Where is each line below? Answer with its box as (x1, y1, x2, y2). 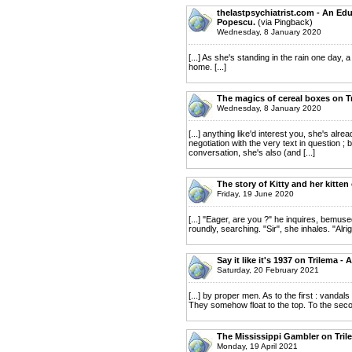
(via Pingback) (255, 16, 313, 27)
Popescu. (217, 16, 255, 27)
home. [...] (189, 61, 226, 71)
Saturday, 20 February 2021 (217, 265, 319, 274)
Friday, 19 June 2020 (217, 189, 294, 198)
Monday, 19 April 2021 (217, 341, 298, 350)
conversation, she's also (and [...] (189, 147, 315, 157)
